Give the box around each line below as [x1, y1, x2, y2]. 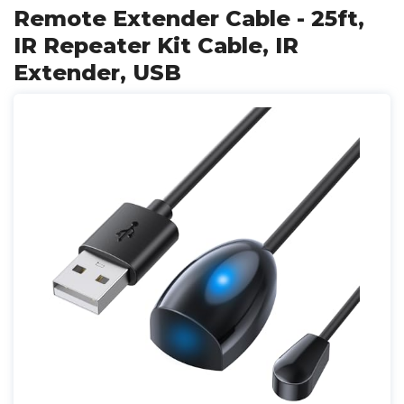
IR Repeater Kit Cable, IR [14, 32, 298, 60]
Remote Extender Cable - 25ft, [14, 5, 364, 32]
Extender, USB [14, 60, 181, 87]
